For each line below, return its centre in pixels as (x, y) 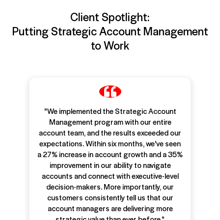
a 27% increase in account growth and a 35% (110, 154)
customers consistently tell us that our (110, 197)
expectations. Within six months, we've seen (110, 143)
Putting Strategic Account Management (110, 31)
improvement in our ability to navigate (110, 165)
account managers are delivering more (110, 208)
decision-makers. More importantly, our (110, 187)
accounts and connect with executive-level (110, 176)
